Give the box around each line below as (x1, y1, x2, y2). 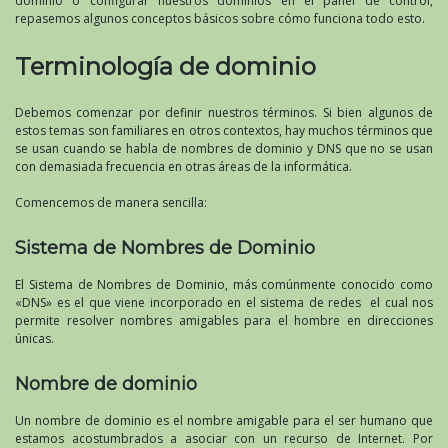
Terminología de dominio (15, 51, 316, 81)
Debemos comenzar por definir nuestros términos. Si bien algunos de (15, 104, 433, 122)
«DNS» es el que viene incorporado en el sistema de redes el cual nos (15, 294, 433, 312)
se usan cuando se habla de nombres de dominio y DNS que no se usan (15, 140, 433, 158)
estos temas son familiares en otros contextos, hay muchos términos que (15, 122, 433, 140)
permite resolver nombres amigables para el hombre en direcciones (15, 312, 433, 330)
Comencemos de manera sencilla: (15, 194, 207, 212)
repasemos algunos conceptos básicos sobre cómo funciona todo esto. (15, 9, 425, 27)
